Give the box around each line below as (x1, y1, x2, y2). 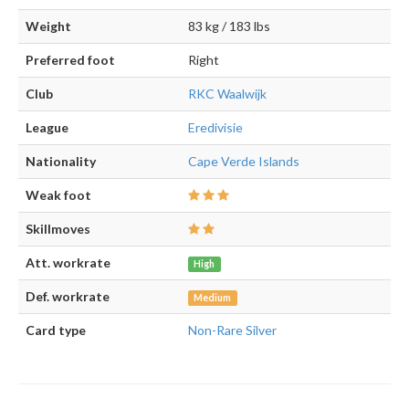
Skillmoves (26, 221, 90, 236)
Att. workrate (26, 255, 110, 270)
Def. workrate (26, 288, 110, 304)
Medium (194, 292, 232, 303)
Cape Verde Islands (188, 153, 299, 169)
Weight (26, 18, 71, 34)
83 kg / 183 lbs (188, 18, 270, 34)
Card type (26, 322, 86, 338)
